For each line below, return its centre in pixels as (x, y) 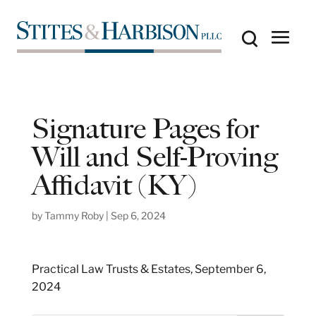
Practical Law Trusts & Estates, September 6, (148, 269)
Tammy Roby (74, 215)
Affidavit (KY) (114, 185)
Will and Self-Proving (154, 157)
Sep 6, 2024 (138, 215)
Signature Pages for (145, 128)
